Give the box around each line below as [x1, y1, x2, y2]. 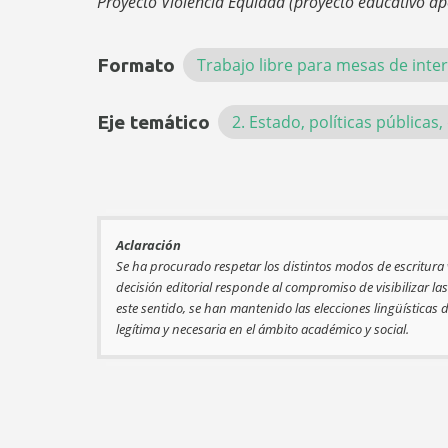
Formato [97, 54, 175, 76]
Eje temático [97, 111, 210, 133]
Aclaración [116, 236, 181, 255]
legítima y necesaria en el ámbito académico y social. [116, 320, 412, 339]
